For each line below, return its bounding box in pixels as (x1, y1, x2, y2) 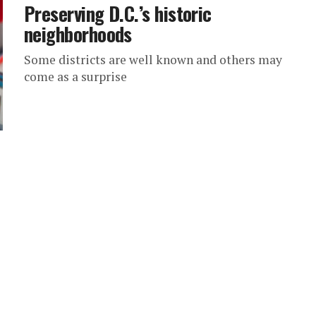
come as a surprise (24, 68, 127, 85)
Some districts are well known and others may (24, 51, 282, 68)
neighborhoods (24, 20, 132, 48)
